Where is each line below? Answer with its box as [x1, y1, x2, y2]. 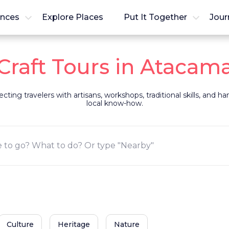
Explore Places [42, 12, 104, 22]
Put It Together [124, 12, 188, 22]
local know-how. [86, 99, 143, 108]
